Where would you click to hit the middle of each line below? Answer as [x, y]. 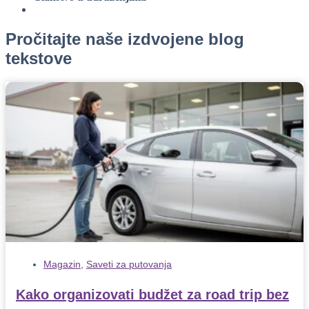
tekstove [39, 58]
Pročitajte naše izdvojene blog [125, 39]
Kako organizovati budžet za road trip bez [152, 294]
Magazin [62, 264]
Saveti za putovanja [129, 264]
